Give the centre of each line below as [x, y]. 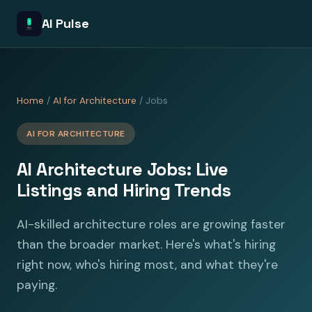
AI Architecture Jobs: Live [123, 169]
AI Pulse [65, 23]
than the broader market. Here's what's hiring [146, 244]
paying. [37, 285]
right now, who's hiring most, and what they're [147, 265]
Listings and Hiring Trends [124, 190]
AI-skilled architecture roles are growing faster [151, 224]
